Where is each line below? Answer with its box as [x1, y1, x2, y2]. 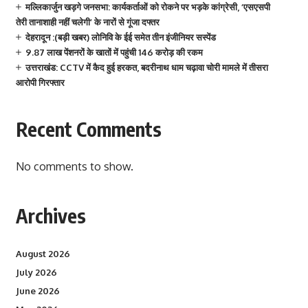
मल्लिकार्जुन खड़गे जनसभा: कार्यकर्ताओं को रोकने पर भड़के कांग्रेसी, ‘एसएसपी [25, 1, 270, 12]
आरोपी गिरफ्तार [15, 77, 65, 88]
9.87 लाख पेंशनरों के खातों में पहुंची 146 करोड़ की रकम [25, 47, 203, 58]
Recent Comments [15, 117, 162, 141]
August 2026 [15, 248, 70, 259]
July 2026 [15, 267, 57, 278]
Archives [15, 203, 86, 228]
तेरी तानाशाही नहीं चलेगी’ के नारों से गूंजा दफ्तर [15, 16, 159, 27]
